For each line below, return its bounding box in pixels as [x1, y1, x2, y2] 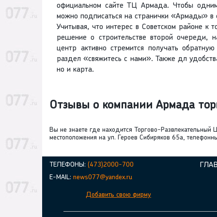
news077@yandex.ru [73, 174, 132, 182]
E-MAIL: [49, 174, 73, 182]
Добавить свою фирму [86, 191, 151, 199]
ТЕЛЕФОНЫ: [49, 161, 88, 169]
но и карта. [57, 66, 94, 74]
